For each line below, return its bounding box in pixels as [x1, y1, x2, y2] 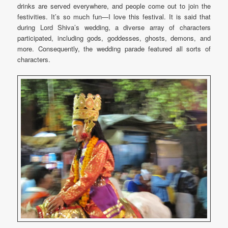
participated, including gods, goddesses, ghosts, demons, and [17, 33, 211, 43]
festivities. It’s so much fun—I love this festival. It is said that [17, 11, 211, 21]
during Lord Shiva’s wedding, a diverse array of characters [17, 22, 211, 32]
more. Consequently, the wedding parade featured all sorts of [17, 43, 211, 53]
